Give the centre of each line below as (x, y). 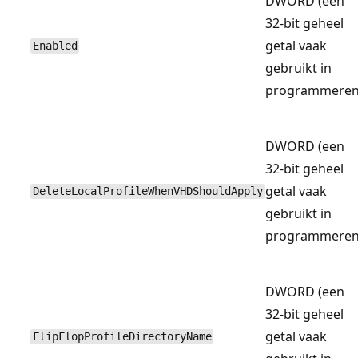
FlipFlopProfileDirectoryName (122, 337)
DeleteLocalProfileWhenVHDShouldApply (147, 191)
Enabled (55, 46)
